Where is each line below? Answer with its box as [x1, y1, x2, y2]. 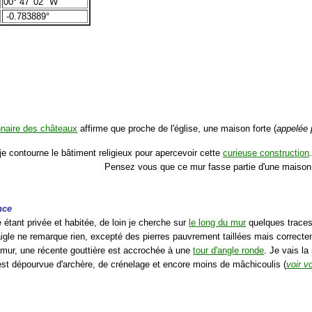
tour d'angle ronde [193, 244, 265, 256]
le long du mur [189, 217, 247, 228]
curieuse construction [223, 147, 310, 158]
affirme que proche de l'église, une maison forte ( [77, 123, 277, 134]
